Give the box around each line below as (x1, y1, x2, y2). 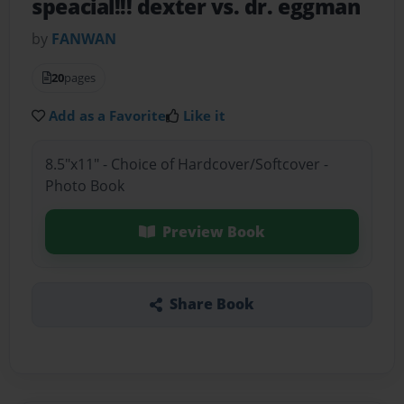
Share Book (169, 294, 254, 315)
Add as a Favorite (49, 106, 167, 125)
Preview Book (161, 221, 265, 242)
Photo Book (44, 175, 124, 196)
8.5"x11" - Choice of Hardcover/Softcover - (44, 153, 328, 174)
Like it (183, 106, 226, 125)
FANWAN (51, 29, 117, 50)
